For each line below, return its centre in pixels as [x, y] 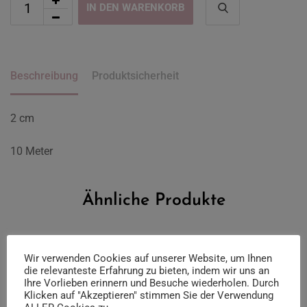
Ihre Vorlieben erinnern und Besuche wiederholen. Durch [151, 283]
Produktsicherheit [135, 75]
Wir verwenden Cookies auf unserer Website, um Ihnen [148, 258]
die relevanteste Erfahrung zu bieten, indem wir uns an [147, 271]
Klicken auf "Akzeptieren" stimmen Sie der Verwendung [149, 295]
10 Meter [32, 151]
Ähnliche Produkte [153, 200]
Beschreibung [44, 75]
